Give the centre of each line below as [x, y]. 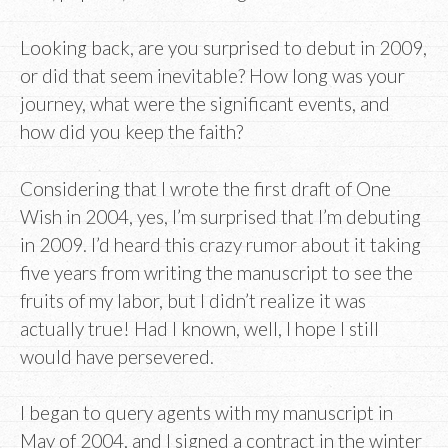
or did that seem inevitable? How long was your [212, 76]
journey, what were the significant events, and [205, 104]
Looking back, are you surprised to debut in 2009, [223, 48]
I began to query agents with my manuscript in [206, 413]
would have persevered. [117, 356]
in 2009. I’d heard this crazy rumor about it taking [220, 244]
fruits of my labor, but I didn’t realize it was [193, 300]
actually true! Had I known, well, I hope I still [199, 328]
